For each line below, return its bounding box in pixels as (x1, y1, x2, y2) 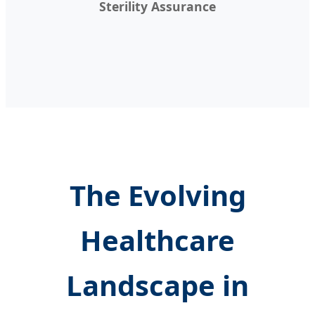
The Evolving (69, 175, 246, 214)
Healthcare (80, 220, 235, 259)
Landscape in (66, 265, 249, 304)
